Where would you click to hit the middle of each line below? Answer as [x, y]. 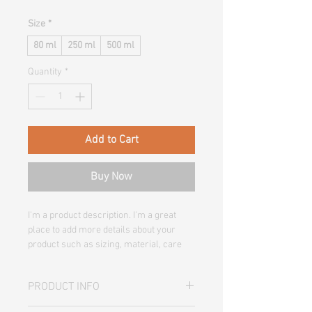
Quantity [45, 72]
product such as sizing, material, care [105, 245]
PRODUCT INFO [64, 287]
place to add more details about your [102, 230]
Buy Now [111, 177]
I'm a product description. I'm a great [102, 216]
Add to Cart [111, 140]
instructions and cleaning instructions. [107, 259]
